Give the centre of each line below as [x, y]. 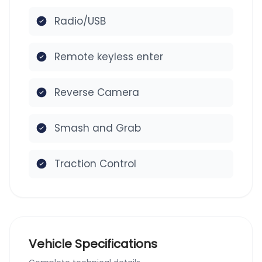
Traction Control [95, 163]
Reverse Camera [97, 92]
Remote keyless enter [109, 56]
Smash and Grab [98, 128]
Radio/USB [80, 21]
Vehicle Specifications [93, 244]
